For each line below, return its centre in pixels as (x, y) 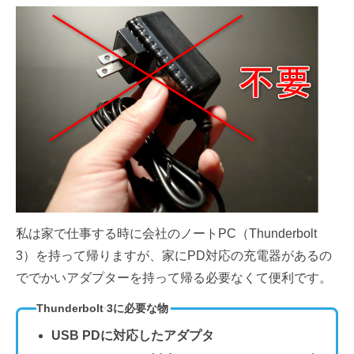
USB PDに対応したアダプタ (132, 336)
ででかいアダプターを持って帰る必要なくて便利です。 (174, 277)
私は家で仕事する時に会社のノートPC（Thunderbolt (166, 233)
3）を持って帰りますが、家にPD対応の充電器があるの (174, 255)
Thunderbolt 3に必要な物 (102, 309)
